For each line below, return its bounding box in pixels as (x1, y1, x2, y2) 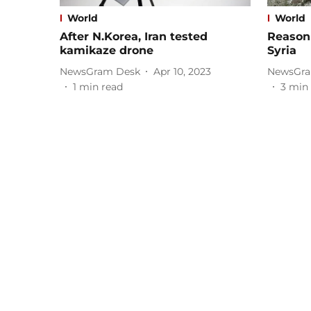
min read (79, 81, 123, 94)
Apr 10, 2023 (153, 65, 211, 78)
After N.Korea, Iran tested (60, 30, 208, 44)
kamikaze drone (60, 44, 153, 58)
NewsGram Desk (60, 65, 140, 78)
